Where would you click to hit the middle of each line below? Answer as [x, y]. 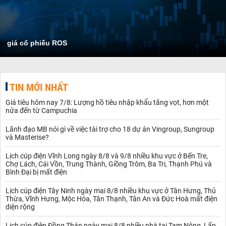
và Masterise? [27, 137]
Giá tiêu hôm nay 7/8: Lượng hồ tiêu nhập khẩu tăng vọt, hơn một [107, 102]
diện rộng [20, 207]
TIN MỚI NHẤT [39, 87]
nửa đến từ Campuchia [41, 110]
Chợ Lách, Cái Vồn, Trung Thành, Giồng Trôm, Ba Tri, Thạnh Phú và [109, 164]
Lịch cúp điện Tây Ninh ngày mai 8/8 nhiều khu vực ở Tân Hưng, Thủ [111, 190]
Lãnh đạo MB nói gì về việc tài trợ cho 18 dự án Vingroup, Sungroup [110, 129]
